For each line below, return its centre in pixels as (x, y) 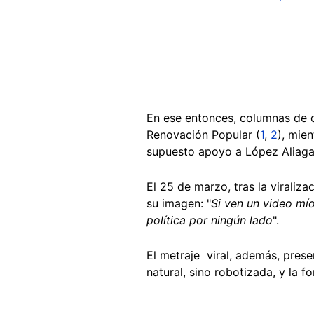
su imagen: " (179, 203)
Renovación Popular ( (203, 134)
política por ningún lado (210, 220)
